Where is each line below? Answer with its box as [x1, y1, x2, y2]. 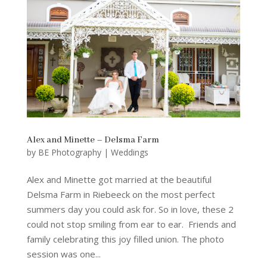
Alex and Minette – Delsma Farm [26, 135, 159, 146]
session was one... [26, 248, 101, 260]
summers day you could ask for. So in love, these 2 [26, 203, 234, 216]
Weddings [110, 147, 148, 159]
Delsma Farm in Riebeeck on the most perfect [26, 188, 215, 201]
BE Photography [38, 147, 101, 159]
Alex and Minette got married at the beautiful [26, 173, 212, 186]
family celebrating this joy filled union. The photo [26, 233, 224, 246]
